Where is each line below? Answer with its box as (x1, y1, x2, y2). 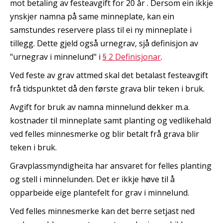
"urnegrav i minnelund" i (10, 51, 103, 62)
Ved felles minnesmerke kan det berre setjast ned (10, 205, 195, 217)
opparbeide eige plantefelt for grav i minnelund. (10, 187, 189, 198)
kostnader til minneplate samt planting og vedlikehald (10, 114, 211, 126)
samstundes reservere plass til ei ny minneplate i (10, 24, 192, 35)
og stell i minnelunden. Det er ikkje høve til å (10, 173, 175, 185)
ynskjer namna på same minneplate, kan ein (10, 10, 174, 22)
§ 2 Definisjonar (103, 51, 161, 62)
